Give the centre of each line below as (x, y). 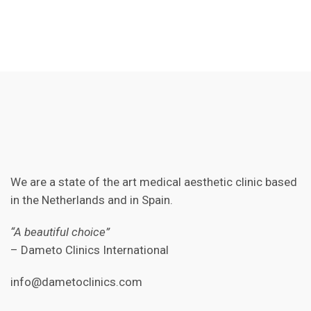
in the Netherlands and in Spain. (92, 200)
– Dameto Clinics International (90, 250)
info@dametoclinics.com (76, 282)
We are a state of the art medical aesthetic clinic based (154, 182)
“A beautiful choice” (60, 232)
